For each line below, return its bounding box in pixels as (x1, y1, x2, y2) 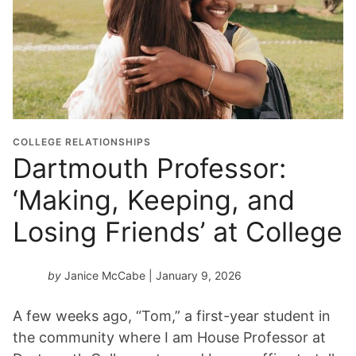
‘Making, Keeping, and (13, 184, 295, 217)
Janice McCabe (64, 269, 145, 283)
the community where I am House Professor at (13, 329, 326, 346)
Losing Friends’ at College (13, 215, 342, 249)
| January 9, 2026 (145, 269, 242, 283)
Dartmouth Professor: (13, 152, 286, 185)
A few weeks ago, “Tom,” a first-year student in (13, 308, 331, 325)
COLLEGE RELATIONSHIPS (13, 136, 151, 149)
